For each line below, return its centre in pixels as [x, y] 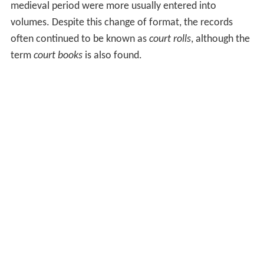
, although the [220, 39]
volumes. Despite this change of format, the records [121, 23]
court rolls [170, 39]
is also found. [112, 56]
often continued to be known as [80, 39]
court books [58, 56]
